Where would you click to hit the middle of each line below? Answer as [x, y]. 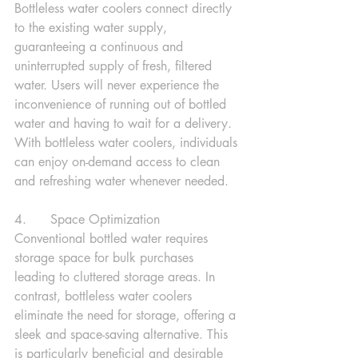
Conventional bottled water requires [113, 239]
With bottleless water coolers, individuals [128, 143]
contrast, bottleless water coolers [105, 296]
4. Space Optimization [87, 219]
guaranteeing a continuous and [101, 47]
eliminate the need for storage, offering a [127, 315]
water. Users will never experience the [119, 85]
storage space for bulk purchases [106, 258]
